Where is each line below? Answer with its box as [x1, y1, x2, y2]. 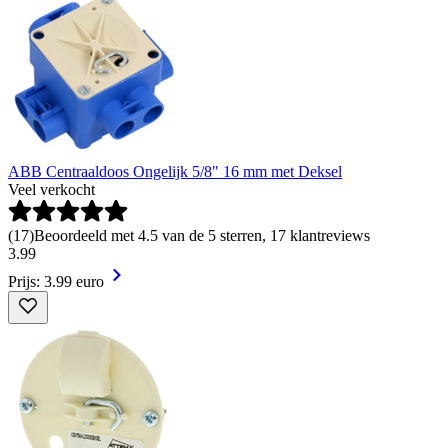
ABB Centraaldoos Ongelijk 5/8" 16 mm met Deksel [8, 163, 342, 181]
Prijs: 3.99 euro [8, 273, 104, 291]
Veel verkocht [8, 181, 95, 199]
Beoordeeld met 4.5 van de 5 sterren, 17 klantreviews [34, 227, 370, 245]
